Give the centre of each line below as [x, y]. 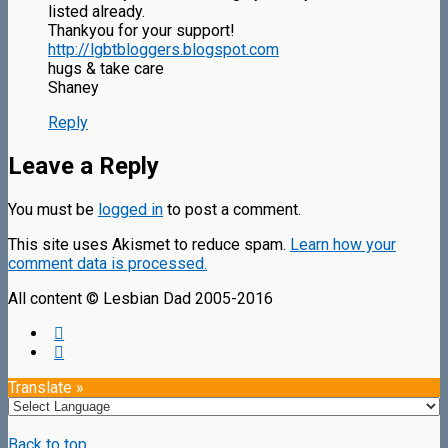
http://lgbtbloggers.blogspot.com [163, 50]
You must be [53, 210]
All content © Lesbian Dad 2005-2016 [140, 299]
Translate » [46, 388]
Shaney [73, 88]
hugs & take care [106, 69]
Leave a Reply [83, 166]
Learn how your [343, 245]
